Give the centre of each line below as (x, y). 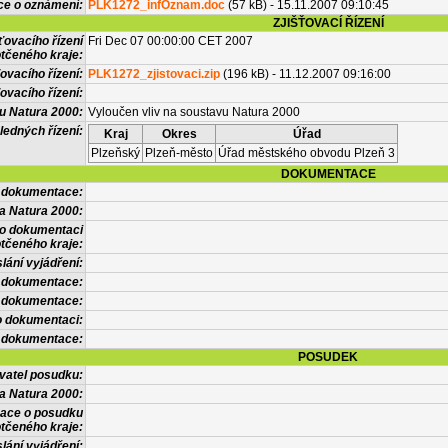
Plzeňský (115, 153)
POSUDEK (328, 357)
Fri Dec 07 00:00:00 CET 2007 (170, 41)
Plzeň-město (179, 153)
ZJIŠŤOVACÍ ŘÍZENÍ (328, 23)
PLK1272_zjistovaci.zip (154, 74)
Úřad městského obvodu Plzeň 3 (306, 153)
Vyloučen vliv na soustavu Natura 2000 (194, 112)
